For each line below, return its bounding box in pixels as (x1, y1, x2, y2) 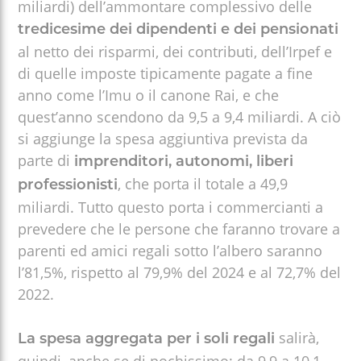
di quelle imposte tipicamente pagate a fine (18, 63, 313, 83)
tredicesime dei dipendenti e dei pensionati (18, 22, 339, 38)
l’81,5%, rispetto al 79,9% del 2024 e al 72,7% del (18, 262, 342, 282)
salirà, (279, 327, 320, 347)
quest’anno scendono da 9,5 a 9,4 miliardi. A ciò (18, 106, 342, 127)
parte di (18, 150, 75, 170)
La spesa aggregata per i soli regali (18, 331, 280, 347)
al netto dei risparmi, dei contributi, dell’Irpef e (18, 41, 333, 61)
